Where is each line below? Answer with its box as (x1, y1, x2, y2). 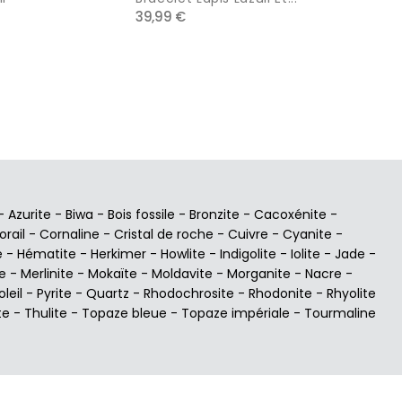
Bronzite (189, 205, 240, 223)
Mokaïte (88, 264, 137, 283)
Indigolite (220, 244, 276, 263)
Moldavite (152, 264, 213, 283)
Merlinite (21, 264, 74, 283)
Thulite (24, 303, 67, 322)
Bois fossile (108, 205, 175, 223)
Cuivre (228, 224, 268, 243)
